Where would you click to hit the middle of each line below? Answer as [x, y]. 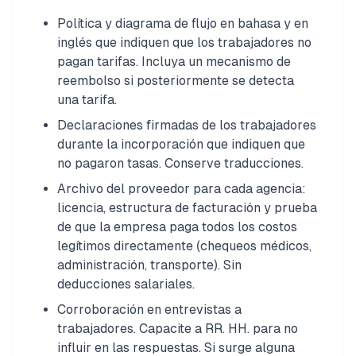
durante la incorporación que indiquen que [181, 144]
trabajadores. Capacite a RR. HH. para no [178, 329]
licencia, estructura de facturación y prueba [187, 208]
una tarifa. [87, 100]
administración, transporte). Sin [149, 265]
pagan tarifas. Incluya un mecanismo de [174, 62]
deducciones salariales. [126, 284]
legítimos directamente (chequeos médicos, [184, 246]
